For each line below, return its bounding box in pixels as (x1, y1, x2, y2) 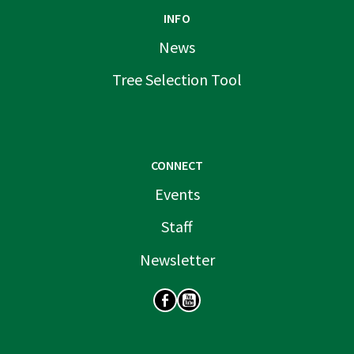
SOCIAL (24, 281, 64, 298)
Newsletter (139, 249, 215, 269)
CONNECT (150, 157, 204, 174)
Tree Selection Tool (112, 69, 242, 89)
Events (154, 184, 200, 205)
